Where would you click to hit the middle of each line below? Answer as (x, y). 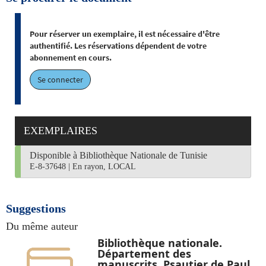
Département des (144, 254)
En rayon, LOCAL (104, 167)
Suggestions (36, 208)
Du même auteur (42, 226)
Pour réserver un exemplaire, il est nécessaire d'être (125, 34)
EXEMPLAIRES (61, 131)
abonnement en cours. (71, 58)
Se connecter (60, 80)
